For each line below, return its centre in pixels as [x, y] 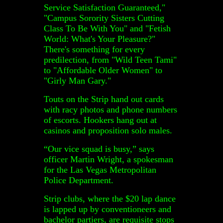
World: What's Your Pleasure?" [100, 39]
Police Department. [79, 180]
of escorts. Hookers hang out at [100, 120]
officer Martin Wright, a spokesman [109, 159]
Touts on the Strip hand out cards [104, 99]
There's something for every [94, 49]
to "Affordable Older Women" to [103, 70]
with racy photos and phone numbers [111, 109]
